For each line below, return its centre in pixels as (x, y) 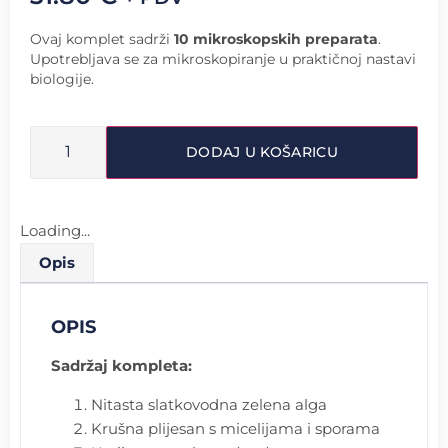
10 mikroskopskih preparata (276, 38)
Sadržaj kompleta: (121, 366)
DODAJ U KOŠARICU (262, 152)
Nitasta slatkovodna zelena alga (209, 404)
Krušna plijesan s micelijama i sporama (235, 428)
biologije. (62, 78)
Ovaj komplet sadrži (102, 38)
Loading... (55, 231)
